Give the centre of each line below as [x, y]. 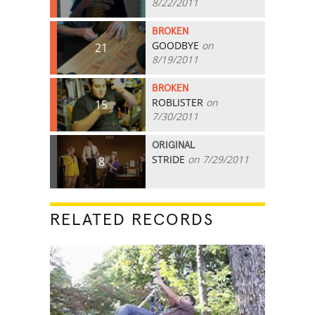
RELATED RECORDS [132, 220]
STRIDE [169, 159]
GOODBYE [176, 45]
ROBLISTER [178, 102]
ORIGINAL [174, 145]
